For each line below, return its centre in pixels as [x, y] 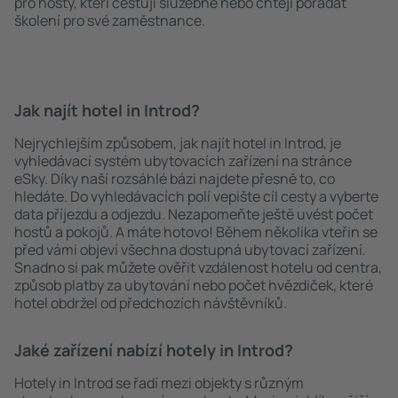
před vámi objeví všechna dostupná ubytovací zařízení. [190, 250]
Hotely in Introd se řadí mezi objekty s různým [159, 383]
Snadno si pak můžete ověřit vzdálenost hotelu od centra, [198, 267]
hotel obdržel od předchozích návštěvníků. [151, 303]
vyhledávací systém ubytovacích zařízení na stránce [183, 161]
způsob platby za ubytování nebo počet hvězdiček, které [194, 285]
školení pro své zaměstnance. [110, 20]
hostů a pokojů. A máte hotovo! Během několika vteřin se [196, 232]
